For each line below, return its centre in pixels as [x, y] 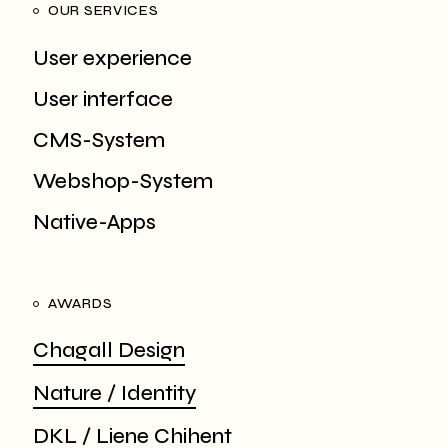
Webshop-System [123, 182]
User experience [112, 59]
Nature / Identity [114, 394]
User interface [100, 100]
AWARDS [80, 304]
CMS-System [99, 141]
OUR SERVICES [103, 11]
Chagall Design [109, 351]
